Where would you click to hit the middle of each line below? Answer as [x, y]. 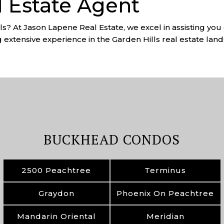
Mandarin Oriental [56, 216]
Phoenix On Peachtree [165, 193]
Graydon [56, 193]
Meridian [165, 216]
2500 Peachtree [56, 170]
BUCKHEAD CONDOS [112, 139]
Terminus [165, 170]
